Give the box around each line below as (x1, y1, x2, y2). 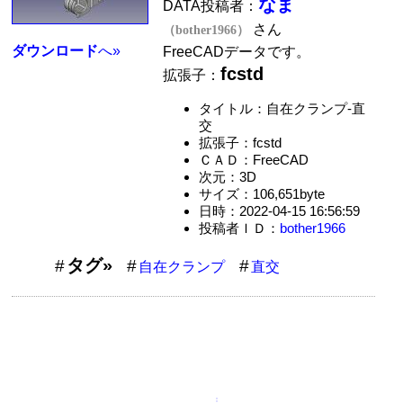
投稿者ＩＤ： (198, 219, 280, 236)
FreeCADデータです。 (163, 43, 311, 59)
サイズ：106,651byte (198, 185, 325, 201)
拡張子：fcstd (198, 134, 282, 150)
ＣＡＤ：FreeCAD (198, 151, 309, 167)
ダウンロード (12, 43, 99, 59)
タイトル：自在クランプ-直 (198, 100, 365, 116)
